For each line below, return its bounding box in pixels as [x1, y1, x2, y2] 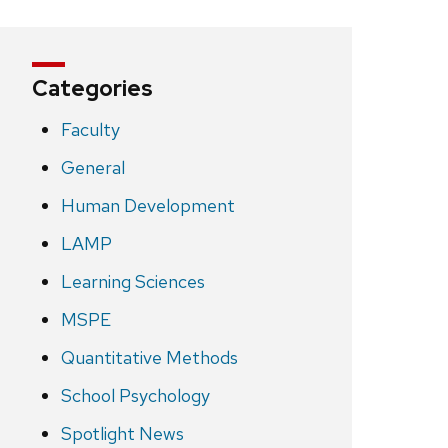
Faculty [60, 118, 120, 142]
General [60, 156, 125, 180]
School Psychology [60, 384, 210, 408]
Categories [32, 74, 153, 104]
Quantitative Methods [60, 346, 238, 370]
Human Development [60, 194, 235, 218]
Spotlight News [60, 422, 184, 446]
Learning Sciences [60, 270, 205, 294]
